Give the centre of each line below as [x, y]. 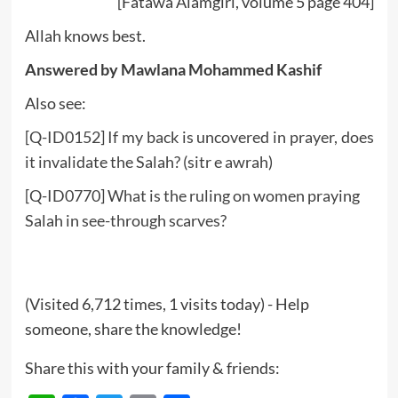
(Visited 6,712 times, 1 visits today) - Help [167, 303]
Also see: [55, 103]
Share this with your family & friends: [152, 367]
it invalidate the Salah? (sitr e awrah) [150, 161]
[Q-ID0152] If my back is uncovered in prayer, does [199, 136]
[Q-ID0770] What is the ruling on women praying [192, 195]
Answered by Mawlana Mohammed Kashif [173, 69]
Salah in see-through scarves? [125, 220]
